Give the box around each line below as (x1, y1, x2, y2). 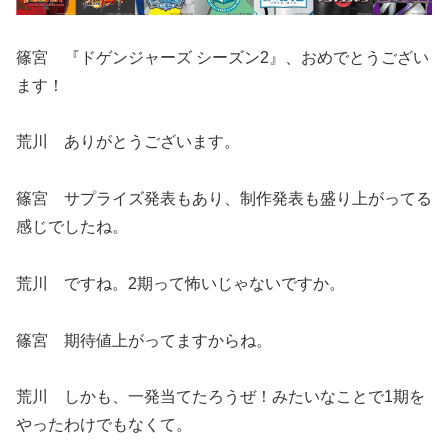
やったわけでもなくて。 (16, 416, 192, 434)
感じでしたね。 (16, 218, 128, 236)
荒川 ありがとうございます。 (16, 133, 240, 151)
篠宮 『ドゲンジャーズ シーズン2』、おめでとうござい (16, 48, 429, 66)
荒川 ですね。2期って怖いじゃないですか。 (16, 274, 345, 292)
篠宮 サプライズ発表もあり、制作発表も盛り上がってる (16, 190, 432, 208)
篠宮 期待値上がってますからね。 (16, 331, 272, 349)
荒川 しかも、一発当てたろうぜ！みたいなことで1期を (16, 388, 425, 406)
